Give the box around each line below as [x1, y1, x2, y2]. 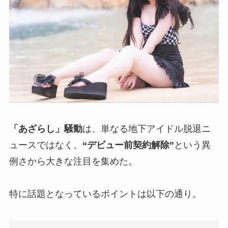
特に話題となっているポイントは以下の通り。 [9, 189, 202, 199]
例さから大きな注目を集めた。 [9, 156, 137, 167]
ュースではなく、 [9, 140, 82, 151]
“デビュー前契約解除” [82, 140, 174, 151]
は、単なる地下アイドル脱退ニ [82, 124, 211, 134]
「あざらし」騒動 [9, 124, 82, 134]
